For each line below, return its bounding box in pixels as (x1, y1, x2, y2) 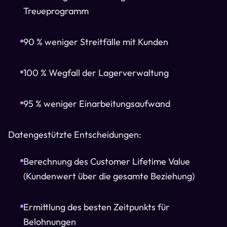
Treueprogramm (23, 5, 89, 17)
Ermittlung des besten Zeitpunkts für (23, 201, 170, 213)
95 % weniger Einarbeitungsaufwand (23, 98, 170, 109)
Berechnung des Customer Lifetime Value (23, 156, 190, 167)
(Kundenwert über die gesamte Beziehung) (23, 170, 195, 182)
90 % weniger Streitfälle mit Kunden (23, 36, 168, 48)
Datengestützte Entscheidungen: (8, 129, 141, 140)
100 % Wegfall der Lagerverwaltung (23, 67, 169, 79)
